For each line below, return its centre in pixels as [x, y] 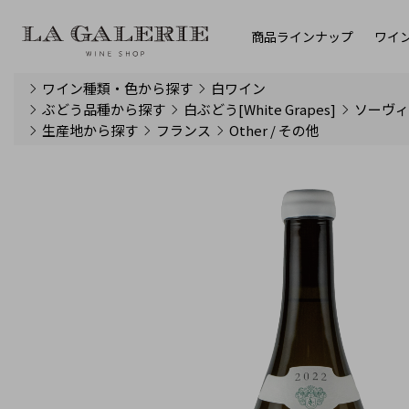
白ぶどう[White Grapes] [260, 109]
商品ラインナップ [302, 36]
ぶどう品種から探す [104, 109]
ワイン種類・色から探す [118, 88]
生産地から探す [90, 130]
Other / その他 [275, 130]
